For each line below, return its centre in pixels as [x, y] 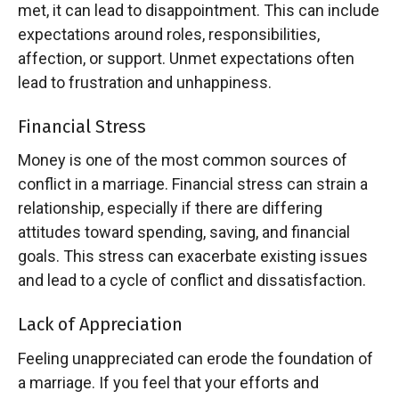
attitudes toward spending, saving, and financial [184, 232]
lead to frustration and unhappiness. [145, 82]
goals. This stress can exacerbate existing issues [193, 256]
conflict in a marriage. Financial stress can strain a [193, 184]
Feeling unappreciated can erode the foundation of [195, 358]
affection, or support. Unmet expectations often [186, 58]
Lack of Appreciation [100, 325]
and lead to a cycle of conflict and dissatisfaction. [192, 281]
